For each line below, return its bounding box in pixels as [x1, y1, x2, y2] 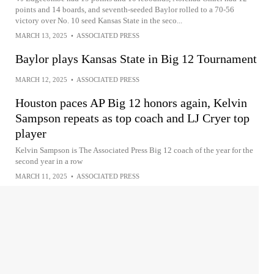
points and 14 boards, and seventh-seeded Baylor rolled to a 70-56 [15, 5, 234, 14]
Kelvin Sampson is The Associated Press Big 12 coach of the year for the [15, 146, 253, 155]
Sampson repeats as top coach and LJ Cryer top [15, 111, 250, 125]
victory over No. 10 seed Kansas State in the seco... [15, 16, 182, 25]
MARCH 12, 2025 [15, 76, 67, 83]
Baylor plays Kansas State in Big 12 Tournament [15, 52, 257, 65]
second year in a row [15, 157, 83, 166]
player [15, 127, 46, 140]
